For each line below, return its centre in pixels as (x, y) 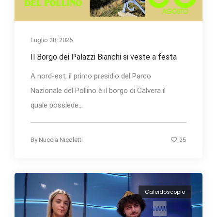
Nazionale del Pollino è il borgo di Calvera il (98, 90)
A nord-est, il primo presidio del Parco (91, 76)
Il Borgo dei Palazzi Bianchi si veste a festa (104, 57)
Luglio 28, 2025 (52, 40)
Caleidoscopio (165, 192)
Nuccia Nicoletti (61, 139)
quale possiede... (57, 105)
